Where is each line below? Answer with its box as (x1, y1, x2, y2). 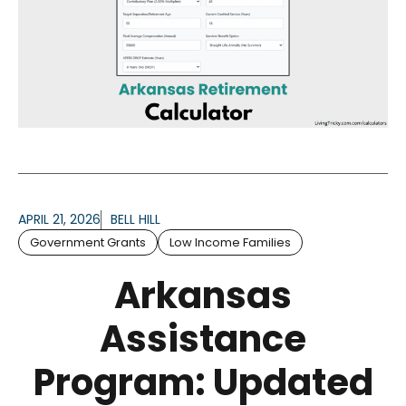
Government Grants (30, 233, 146, 251)
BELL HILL (111, 209, 160, 228)
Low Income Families (169, 233, 291, 251)
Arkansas (114, 269, 292, 321)
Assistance (100, 313, 306, 364)
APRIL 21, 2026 (18, 209, 101, 228)
